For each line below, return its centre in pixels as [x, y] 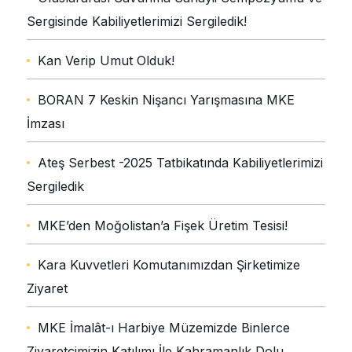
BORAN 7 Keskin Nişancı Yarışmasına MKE [166, 100]
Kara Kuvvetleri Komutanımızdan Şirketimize [169, 265]
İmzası [46, 124]
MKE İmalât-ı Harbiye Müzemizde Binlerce [164, 328]
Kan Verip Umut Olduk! [106, 61]
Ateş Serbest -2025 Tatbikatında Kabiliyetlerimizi [180, 163]
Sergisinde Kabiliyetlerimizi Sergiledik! [137, 22]
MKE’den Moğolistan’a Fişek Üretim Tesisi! [163, 226]
